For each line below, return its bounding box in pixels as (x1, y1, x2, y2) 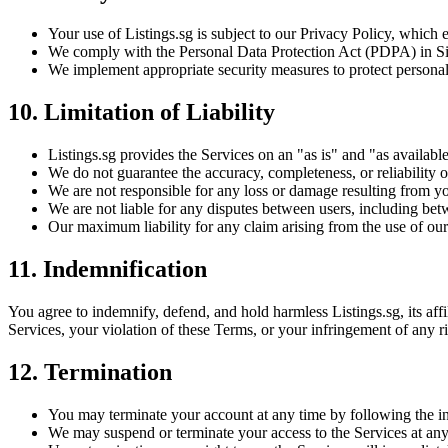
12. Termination (8, 358, 172, 385)
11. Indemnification (8, 255, 207, 282)
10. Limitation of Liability (8, 99, 275, 126)
